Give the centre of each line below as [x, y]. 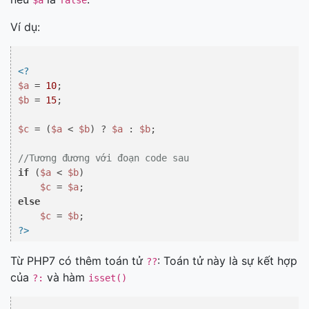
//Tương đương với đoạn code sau [103, 158]
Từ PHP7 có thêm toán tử [78, 261]
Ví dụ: [25, 27]
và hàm [66, 277]
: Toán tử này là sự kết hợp [227, 261]
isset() [108, 278]
